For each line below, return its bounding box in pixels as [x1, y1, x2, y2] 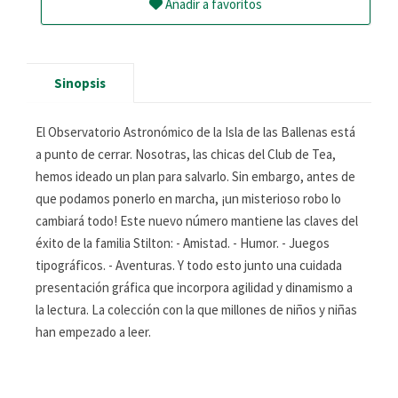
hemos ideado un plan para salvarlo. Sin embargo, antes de [36, 168, 355, 185]
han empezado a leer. [36, 323, 151, 340]
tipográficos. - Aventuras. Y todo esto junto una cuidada [36, 257, 342, 274]
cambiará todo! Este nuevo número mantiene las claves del [36, 212, 358, 229]
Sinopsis [54, 75, 106, 92]
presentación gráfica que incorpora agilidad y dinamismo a [36, 279, 353, 296]
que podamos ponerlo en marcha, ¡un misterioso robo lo [36, 190, 341, 207]
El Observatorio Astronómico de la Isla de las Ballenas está [36, 123, 355, 140]
